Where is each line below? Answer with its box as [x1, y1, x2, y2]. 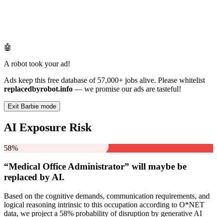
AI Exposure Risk [4, 121, 92, 134]
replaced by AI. [4, 172, 64, 183]
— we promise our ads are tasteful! [73, 84, 181, 93]
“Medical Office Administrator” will [4, 161, 148, 172]
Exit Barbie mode [8, 102, 56, 110]
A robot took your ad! [4, 59, 70, 68]
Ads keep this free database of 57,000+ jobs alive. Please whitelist [4, 76, 205, 84]
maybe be [148, 161, 186, 172]
